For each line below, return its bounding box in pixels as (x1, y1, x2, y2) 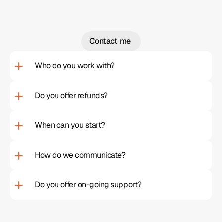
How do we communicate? (35, 150, 129, 160)
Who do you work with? (35, 60, 115, 71)
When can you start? (35, 120, 105, 130)
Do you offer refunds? (35, 90, 108, 101)
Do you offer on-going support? (35, 179, 145, 190)
